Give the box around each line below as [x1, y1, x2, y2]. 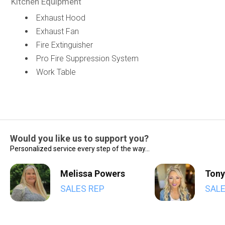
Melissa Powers [60, 168, 125, 179]
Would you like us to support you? [10, 133, 149, 144]
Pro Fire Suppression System [36, 54, 139, 63]
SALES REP [60, 183, 104, 194]
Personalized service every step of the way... [10, 145, 150, 153]
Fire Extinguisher [36, 40, 93, 50]
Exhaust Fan [36, 27, 79, 36]
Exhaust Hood [36, 13, 85, 23]
